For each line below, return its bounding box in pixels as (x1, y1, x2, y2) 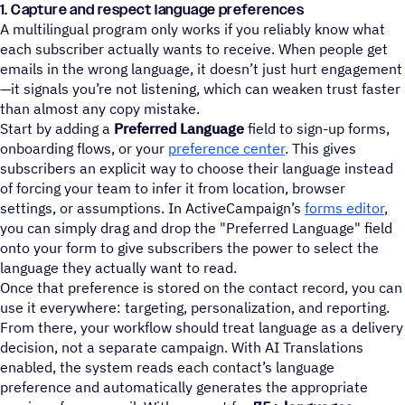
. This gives (285, 138, 356, 157)
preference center (168, 138, 285, 157)
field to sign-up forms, (244, 118, 390, 137)
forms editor (305, 198, 384, 217)
